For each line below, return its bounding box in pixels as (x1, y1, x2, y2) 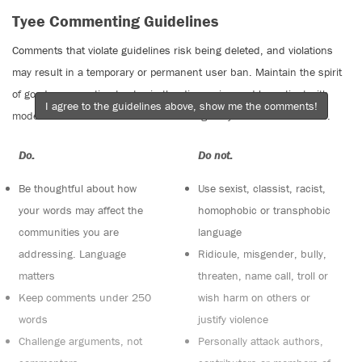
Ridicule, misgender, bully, (197, 246, 326, 262)
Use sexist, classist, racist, (197, 181, 326, 196)
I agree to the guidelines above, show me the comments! (44, 99, 318, 114)
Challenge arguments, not (19, 334, 143, 349)
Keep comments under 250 (19, 290, 152, 305)
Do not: (197, 148, 232, 163)
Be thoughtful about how (19, 181, 137, 196)
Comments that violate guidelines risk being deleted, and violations (12, 43, 333, 58)
